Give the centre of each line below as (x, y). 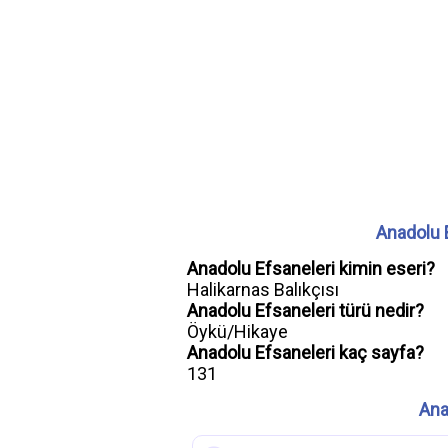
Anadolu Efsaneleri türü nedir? (305, 310)
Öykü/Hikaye (237, 331)
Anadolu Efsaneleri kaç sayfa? (305, 352)
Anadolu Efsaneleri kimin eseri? (311, 268)
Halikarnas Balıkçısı (263, 289)
